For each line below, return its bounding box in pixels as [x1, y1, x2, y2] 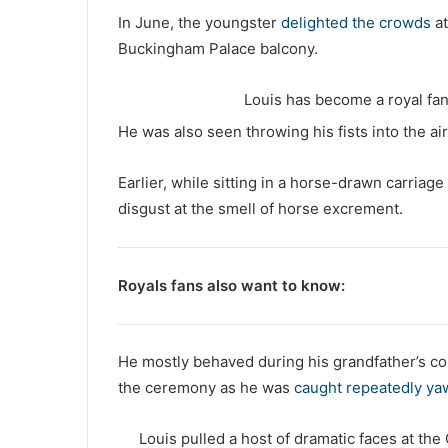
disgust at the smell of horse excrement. [118, 198, 403, 218]
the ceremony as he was [118, 378, 294, 398]
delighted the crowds [281, 12, 431, 32]
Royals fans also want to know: [118, 275, 345, 295]
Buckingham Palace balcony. [118, 38, 318, 58]
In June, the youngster [118, 12, 281, 32]
